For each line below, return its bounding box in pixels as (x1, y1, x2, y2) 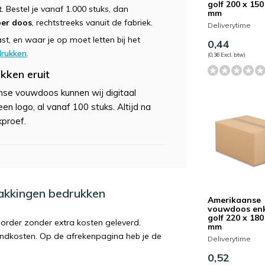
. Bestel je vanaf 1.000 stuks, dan (2, 4, 128, 14)
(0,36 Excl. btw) (208, 51, 246, 58)
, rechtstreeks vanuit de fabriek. (32, 17, 153, 28)
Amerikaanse (208, 194, 261, 205)
